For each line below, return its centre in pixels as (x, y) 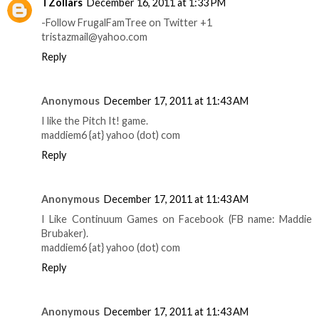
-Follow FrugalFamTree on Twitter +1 (127, 23)
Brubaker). (65, 234)
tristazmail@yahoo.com (94, 37)
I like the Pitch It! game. (95, 121)
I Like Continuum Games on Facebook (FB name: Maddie (177, 219)
